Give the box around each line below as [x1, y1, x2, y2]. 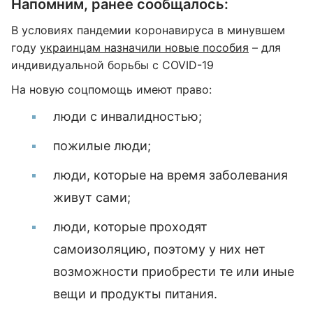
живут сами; [53, 190, 131, 205]
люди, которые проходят [53, 219, 208, 234]
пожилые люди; [53, 138, 151, 153]
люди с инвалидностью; [53, 109, 202, 124]
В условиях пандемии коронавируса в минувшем [11, 23, 285, 37]
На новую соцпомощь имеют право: [11, 82, 212, 96]
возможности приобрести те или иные [53, 264, 294, 279]
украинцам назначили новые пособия [40, 41, 249, 54]
